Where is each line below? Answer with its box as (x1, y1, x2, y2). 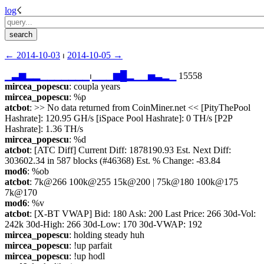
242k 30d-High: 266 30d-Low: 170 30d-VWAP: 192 (5, 219, 202, 229)
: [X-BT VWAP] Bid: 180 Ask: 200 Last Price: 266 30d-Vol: (29, 209, 256, 219)
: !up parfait (69, 240, 112, 250)
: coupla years (69, 81, 120, 91)
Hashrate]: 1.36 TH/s (5, 124, 83, 134)
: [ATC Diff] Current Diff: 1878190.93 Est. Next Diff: (29, 145, 231, 155)
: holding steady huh (69, 230, 144, 240)
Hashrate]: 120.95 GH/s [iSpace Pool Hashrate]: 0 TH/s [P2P (5, 113, 232, 123)
